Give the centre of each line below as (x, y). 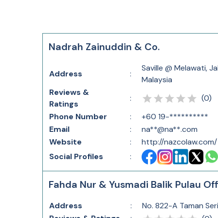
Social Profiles (76, 156)
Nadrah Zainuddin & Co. (104, 47)
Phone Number (78, 117)
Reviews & (69, 92)
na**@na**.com (170, 129)
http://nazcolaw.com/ (179, 142)
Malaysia (157, 80)
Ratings (64, 104)
